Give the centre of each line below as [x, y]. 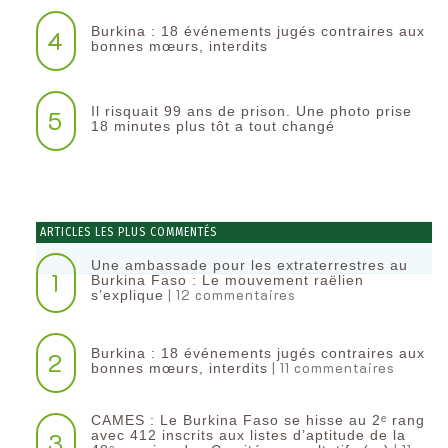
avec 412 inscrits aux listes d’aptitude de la [248, 435]
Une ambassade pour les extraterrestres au [249, 265]
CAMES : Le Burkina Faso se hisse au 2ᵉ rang [257, 420]
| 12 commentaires [229, 295]
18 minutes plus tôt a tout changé [212, 125]
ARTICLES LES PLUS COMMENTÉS [127, 232]
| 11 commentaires [331, 367]
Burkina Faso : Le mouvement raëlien [227, 280]
